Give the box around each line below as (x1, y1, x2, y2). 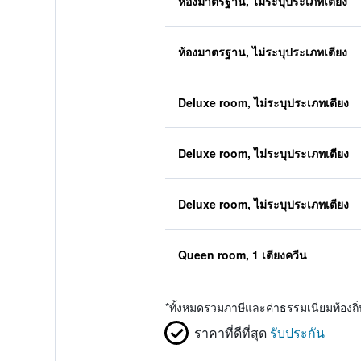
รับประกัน (269, 323, 325, 342)
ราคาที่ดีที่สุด (193, 323, 267, 342)
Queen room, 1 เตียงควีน (177, 247, 307, 263)
